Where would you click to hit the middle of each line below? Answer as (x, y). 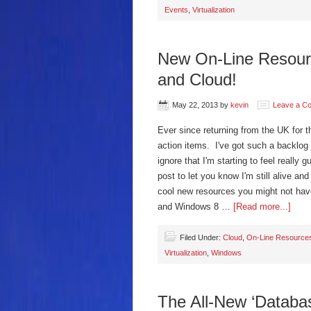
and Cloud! (197, 79)
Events (176, 10)
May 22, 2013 (195, 105)
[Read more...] (262, 207)
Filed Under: (201, 237)
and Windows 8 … (195, 207)
